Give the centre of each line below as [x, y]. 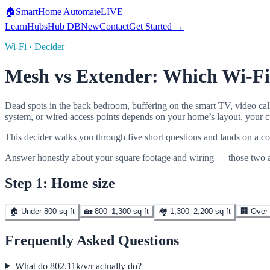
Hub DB [64, 26]
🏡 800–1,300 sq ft [117, 211]
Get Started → [156, 26]
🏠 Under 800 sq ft [42, 211]
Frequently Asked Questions [92, 240]
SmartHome [39, 12]
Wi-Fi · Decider [35, 47]
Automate [82, 12]
